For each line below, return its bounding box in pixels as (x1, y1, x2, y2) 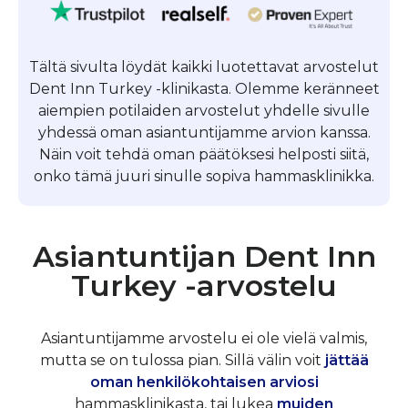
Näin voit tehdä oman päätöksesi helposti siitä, (39, 145, 369, 163)
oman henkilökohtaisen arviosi (89, 372, 319, 391)
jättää (324, 351, 369, 369)
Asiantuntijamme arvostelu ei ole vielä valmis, (41, 329, 367, 347)
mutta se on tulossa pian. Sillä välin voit (39, 351, 325, 369)
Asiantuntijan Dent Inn (32, 238, 376, 274)
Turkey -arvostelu (71, 267, 337, 303)
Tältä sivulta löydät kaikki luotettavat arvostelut (29, 57, 379, 76)
